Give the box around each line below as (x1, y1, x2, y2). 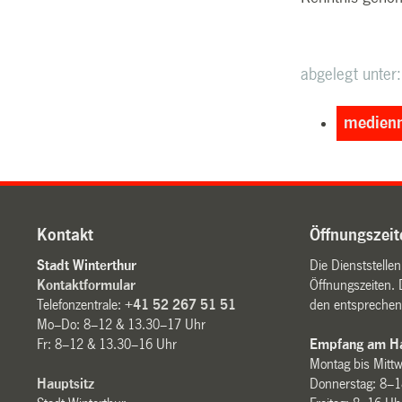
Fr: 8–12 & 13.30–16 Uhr (37, 336, 178, 352)
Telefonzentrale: (37, 296, 126, 312)
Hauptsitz (37, 375, 95, 391)
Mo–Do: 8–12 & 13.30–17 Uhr (37, 316, 206, 332)
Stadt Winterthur (37, 257, 137, 273)
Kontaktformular (37, 276, 136, 293)
